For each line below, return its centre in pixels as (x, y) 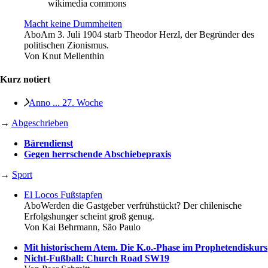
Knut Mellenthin (73, 56)
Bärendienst (48, 144)
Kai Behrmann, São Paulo (91, 227)
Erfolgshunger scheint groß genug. (89, 217)
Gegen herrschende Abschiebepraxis (98, 154)
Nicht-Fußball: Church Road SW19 (97, 258)
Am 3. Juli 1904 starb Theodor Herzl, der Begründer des (147, 34)
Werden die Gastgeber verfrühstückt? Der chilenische (141, 206)
